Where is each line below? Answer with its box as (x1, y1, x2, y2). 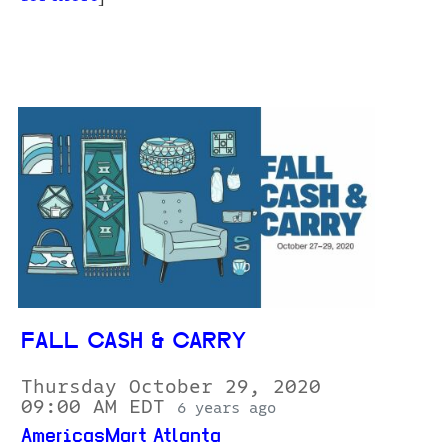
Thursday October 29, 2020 (21, 376, 321, 397)
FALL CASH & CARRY (21, 330, 246, 354)
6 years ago (177, 399, 276, 416)
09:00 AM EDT (21, 396, 177, 417)
